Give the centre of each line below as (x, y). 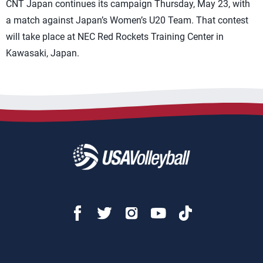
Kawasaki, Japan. (44, 53)
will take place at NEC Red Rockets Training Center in (115, 37)
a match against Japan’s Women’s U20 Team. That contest (127, 20)
